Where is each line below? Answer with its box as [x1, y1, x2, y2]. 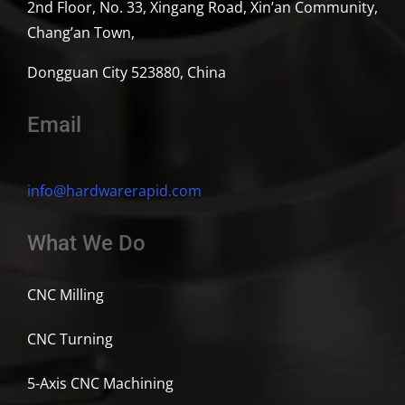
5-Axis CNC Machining [26, 372, 174, 393]
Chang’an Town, [26, 22, 135, 42]
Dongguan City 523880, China [26, 61, 226, 82]
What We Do [26, 230, 146, 256]
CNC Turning [26, 328, 113, 349]
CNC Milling [26, 284, 104, 305]
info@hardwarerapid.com [26, 180, 202, 201]
